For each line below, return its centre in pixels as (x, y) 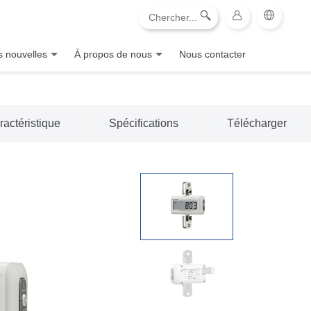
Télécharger (257, 123)
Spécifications (144, 123)
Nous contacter (212, 54)
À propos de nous (113, 54)
